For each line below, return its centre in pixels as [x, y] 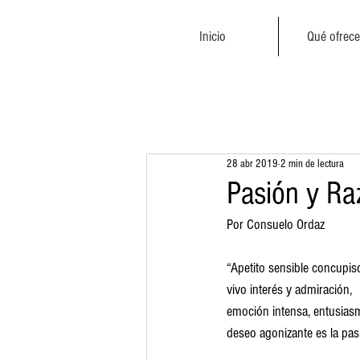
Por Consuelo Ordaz [276, 225]
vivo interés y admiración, [289, 290]
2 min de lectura [312, 164]
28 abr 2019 [252, 164]
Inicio [212, 37]
